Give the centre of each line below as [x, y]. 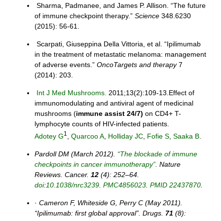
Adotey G [49, 136]
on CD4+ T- [162, 114]
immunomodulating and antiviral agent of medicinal [114, 103]
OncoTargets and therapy [137, 65]
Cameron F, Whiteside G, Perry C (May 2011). [111, 203]
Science [147, 16]
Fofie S [158, 136]
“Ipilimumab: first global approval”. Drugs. [100, 213]
